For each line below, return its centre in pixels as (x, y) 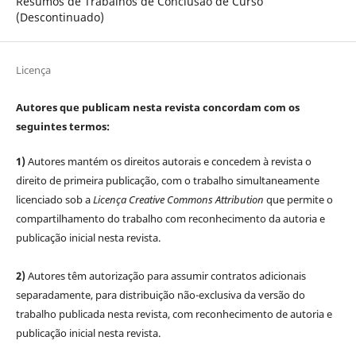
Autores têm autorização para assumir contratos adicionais (165, 276)
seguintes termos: (62, 127)
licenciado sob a (54, 200)
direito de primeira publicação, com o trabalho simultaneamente (167, 181)
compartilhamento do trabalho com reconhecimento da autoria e (170, 219)
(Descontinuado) (60, 17)
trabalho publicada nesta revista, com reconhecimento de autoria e (174, 314)
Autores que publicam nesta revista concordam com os (157, 108)
